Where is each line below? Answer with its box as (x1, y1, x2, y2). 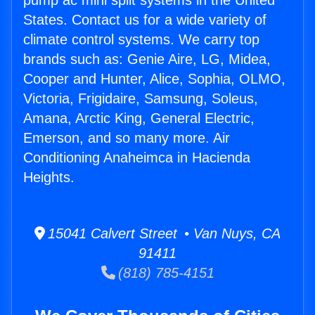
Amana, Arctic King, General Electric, (23, 110, 255, 127)
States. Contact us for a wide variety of (23, 12, 266, 28)
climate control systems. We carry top (23, 32, 259, 48)
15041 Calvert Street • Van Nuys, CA (45, 226, 281, 242)
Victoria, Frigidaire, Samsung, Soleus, (23, 91, 258, 107)
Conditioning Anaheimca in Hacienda (23, 150, 250, 166)
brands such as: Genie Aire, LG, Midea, (23, 51, 271, 67)
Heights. (23, 169, 75, 186)
